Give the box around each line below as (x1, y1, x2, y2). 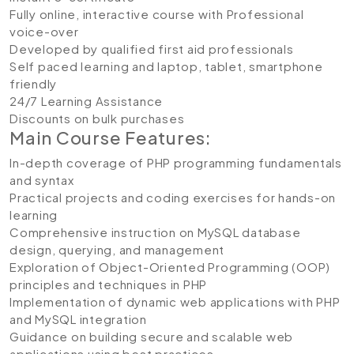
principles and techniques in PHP (9, 277, 207, 292)
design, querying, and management (9, 242, 224, 257)
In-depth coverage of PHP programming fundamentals (9, 155, 342, 170)
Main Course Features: (9, 126, 212, 149)
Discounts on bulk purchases (9, 111, 185, 126)
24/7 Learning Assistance (9, 93, 163, 108)
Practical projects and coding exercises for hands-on (9, 190, 336, 205)
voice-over (9, 24, 79, 39)
